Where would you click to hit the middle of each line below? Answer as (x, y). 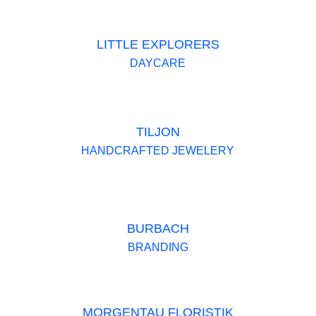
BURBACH (158, 229)
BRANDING (158, 248)
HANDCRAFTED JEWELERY (158, 150)
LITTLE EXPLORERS (158, 45)
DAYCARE (158, 63)
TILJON (158, 132)
